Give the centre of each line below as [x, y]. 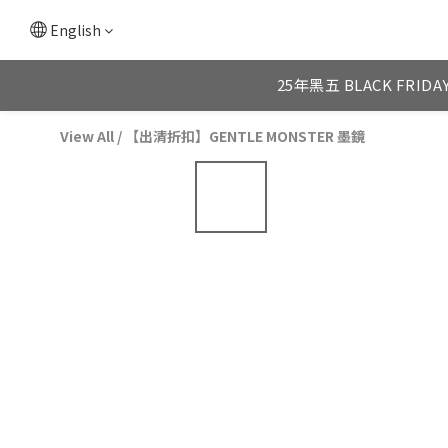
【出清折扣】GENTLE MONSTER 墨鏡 [245, 136]
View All [87, 136]
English [75, 30]
